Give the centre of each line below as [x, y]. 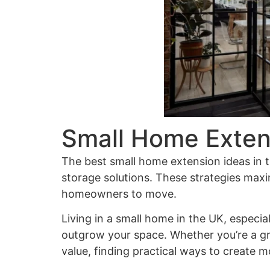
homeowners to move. [119, 193]
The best [86, 161]
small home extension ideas [180, 161]
